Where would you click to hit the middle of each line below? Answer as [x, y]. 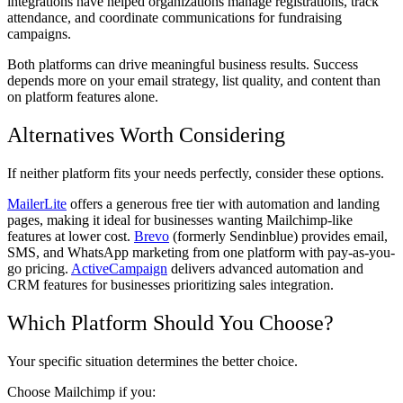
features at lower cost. [71, 236]
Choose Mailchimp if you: [81, 391]
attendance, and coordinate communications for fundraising [175, 18]
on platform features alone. [83, 97]
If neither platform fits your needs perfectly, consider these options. [196, 173]
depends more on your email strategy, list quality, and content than [194, 81]
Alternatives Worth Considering [146, 135]
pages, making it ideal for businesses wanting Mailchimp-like [180, 220]
